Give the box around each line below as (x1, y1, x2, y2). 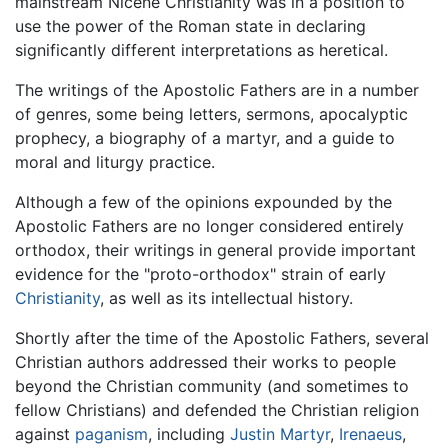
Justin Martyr (230, 424, 330, 445)
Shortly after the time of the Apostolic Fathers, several (15, 328, 429, 349)
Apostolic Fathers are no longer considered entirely (15, 216, 404, 237)
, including (148, 424, 230, 445)
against (15, 424, 75, 445)
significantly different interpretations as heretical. (15, 40, 388, 61)
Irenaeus (339, 424, 402, 445)
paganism (75, 424, 148, 445)
